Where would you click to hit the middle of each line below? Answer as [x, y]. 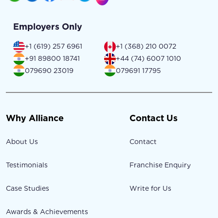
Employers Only [48, 26]
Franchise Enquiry [160, 165]
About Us [22, 142]
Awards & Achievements [47, 212]
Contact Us [154, 118]
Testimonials [27, 165]
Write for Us [151, 189]
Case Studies [27, 189]
